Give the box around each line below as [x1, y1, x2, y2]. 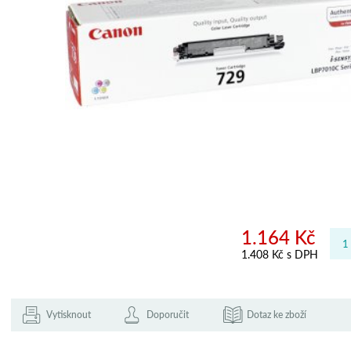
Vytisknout [46, 308, 91, 320]
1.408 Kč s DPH [241, 247, 318, 261]
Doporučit [147, 308, 189, 320]
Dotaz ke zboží [247, 308, 306, 320]
